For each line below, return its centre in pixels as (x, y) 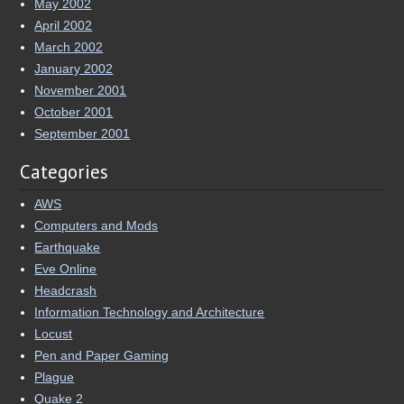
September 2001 (83, 133)
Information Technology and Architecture (150, 312)
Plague (55, 376)
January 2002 (74, 68)
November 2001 (81, 90)
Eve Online (66, 268)
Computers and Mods (96, 225)
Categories (64, 171)
